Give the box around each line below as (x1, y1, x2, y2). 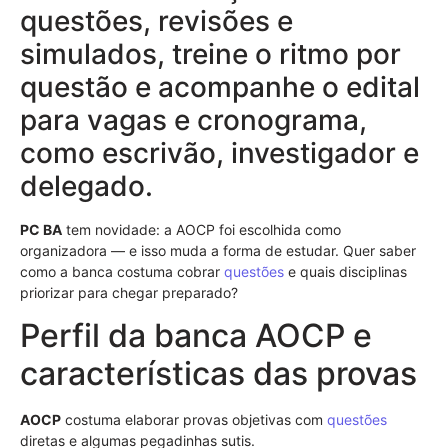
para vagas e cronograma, (20, 102, 367, 137)
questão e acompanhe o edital (20, 69, 420, 104)
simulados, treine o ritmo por (20, 36, 401, 71)
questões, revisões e (20, 3, 293, 38)
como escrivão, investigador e (20, 135, 419, 170)
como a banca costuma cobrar (20, 262, 224, 280)
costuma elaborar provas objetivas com (61, 410, 327, 428)
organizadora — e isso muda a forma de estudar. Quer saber (20, 241, 416, 259)
